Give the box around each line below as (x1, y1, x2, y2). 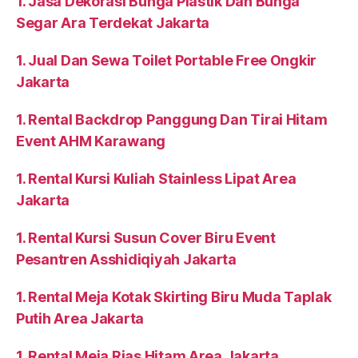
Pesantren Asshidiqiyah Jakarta (16, 251, 237, 268)
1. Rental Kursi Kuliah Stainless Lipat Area (16, 170, 296, 188)
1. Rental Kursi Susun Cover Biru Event (16, 229, 276, 247)
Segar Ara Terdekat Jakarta (16, 14, 209, 32)
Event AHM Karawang (16, 133, 166, 150)
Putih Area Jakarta (16, 310, 145, 328)
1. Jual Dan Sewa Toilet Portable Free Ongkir (16, 52, 317, 70)
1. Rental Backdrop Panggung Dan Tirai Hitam (16, 111, 328, 129)
